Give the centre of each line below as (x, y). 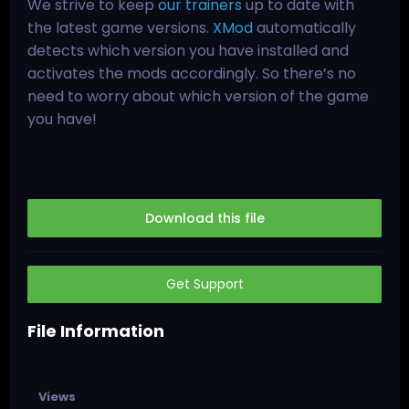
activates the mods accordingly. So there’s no (192, 73)
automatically (304, 27)
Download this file (204, 218)
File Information (96, 330)
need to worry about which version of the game (198, 96)
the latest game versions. (120, 27)
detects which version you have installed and (188, 50)
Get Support (204, 283)
